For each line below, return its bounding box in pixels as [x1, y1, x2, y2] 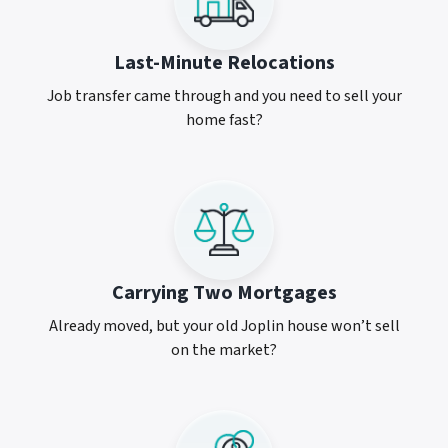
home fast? [185, 108, 263, 131]
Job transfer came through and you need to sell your [46, 84, 402, 107]
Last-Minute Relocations [113, 48, 335, 77]
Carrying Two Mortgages [111, 278, 337, 307]
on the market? [171, 338, 277, 361]
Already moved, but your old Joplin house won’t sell [48, 314, 400, 337]
